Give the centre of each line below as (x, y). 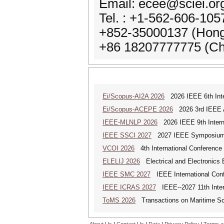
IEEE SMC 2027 (126, 174)
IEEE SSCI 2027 (127, 135)
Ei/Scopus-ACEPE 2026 (138, 109)
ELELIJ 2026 (121, 161)
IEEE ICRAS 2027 (129, 187)
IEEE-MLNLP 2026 (130, 122)
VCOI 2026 (118, 148)
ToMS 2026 (119, 200)
